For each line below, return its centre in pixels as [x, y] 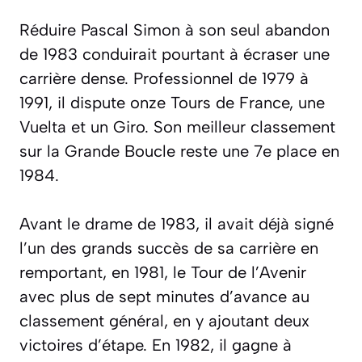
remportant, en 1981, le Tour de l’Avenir [163, 272]
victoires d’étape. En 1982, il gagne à [156, 345]
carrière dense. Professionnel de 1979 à [164, 78]
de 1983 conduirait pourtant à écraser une [175, 54]
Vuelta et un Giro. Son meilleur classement [177, 126]
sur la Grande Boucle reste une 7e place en [179, 151]
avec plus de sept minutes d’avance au [164, 296]
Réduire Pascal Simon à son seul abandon [175, 29]
